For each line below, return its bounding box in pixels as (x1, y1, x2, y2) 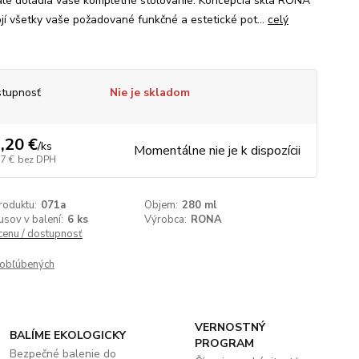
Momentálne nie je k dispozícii (133, 142, 301, 159)
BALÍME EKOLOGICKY (10, 328, 127, 343)
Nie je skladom (109, 85, 190, 100)
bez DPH (17, 153, 56, 166)
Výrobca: (144, 212, 188, 227)
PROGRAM (194, 336, 254, 351)
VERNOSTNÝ (194, 320, 265, 335)
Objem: (144, 198, 179, 212)
